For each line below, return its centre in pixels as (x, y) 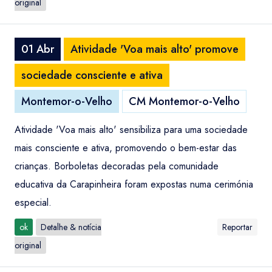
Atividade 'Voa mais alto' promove (155, 49)
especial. (33, 202)
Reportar (237, 227)
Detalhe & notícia (71, 227)
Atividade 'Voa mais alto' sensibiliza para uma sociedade (131, 130)
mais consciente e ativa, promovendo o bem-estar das (126, 148)
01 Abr (38, 49)
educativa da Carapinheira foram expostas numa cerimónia (134, 184)
